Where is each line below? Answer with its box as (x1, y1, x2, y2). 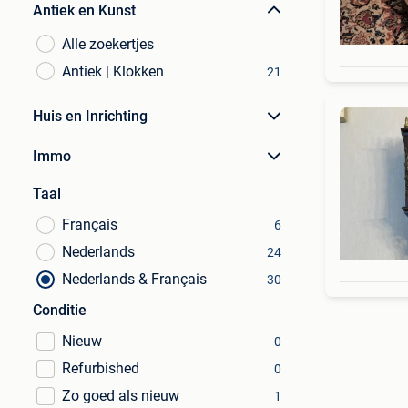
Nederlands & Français (62, 270, 207, 288)
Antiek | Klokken (62, 63, 164, 80)
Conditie (33, 301, 87, 319)
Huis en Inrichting (33, 107, 148, 125)
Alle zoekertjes (62, 36, 154, 53)
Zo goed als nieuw (62, 387, 179, 404)
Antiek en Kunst (33, 2, 136, 19)
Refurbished (62, 360, 139, 377)
